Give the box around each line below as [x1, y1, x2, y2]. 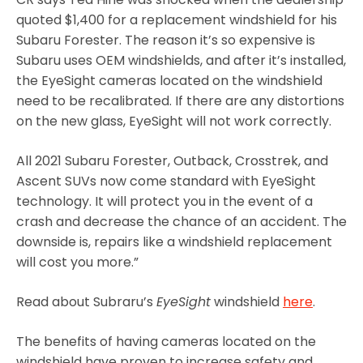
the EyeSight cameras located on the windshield [16, 70, 322, 90]
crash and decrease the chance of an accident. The [16, 211, 347, 231]
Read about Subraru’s [16, 292, 156, 311]
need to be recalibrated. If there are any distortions [16, 91, 344, 110]
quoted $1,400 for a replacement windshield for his [16, 10, 337, 29]
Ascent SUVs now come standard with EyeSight [16, 171, 316, 190]
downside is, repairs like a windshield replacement [16, 232, 332, 251]
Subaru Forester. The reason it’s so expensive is [16, 30, 315, 49]
